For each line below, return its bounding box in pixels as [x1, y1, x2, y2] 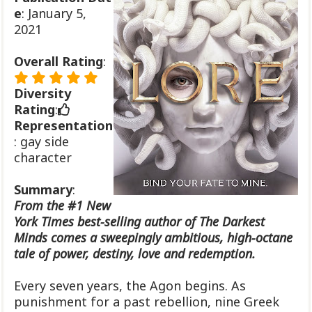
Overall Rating [14, 53, 103, 70]
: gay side [14, 133, 69, 150]
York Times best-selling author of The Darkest [14, 213, 265, 231]
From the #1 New [14, 197, 111, 214]
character [14, 149, 72, 166]
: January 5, [22, 5, 86, 22]
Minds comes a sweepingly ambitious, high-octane [14, 229, 292, 247]
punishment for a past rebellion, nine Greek [14, 293, 279, 311]
